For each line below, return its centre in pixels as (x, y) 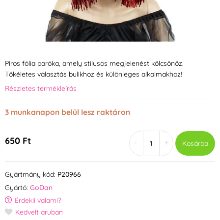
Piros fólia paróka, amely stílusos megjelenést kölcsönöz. (94, 64)
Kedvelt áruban (39, 212)
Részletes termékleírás (41, 88)
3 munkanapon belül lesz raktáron (68, 112)
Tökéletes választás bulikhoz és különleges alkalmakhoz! (94, 74)
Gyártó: (16, 187)
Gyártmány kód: (30, 174)
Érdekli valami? (38, 200)
